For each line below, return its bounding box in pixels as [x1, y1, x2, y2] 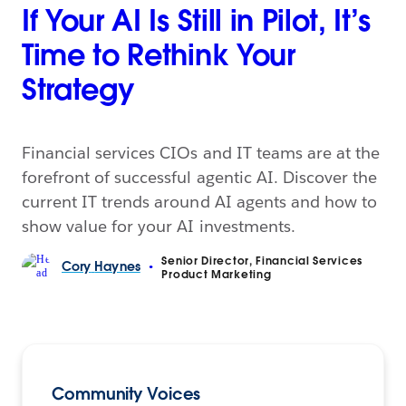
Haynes [94, 258, 140, 275]
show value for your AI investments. [22, 215, 295, 237]
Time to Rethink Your [22, 35, 295, 73]
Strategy [22, 70, 135, 108]
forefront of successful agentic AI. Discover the [22, 166, 378, 188]
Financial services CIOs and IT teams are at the [22, 141, 381, 163]
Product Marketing [161, 266, 272, 281]
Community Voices [52, 382, 201, 404]
